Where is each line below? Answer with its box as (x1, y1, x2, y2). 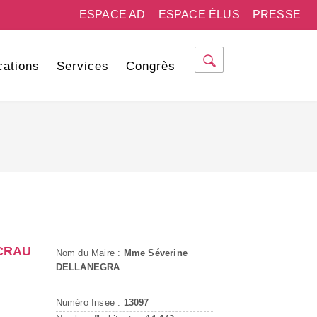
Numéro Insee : (55, 297, 124, 308)
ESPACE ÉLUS (158, 8, 240, 21)
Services (56, 59, 109, 73)
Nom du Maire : (55, 248, 124, 258)
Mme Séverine (123, 248, 188, 258)
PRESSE (252, 8, 301, 21)
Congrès (125, 59, 175, 73)
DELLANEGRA (55, 262, 120, 272)
